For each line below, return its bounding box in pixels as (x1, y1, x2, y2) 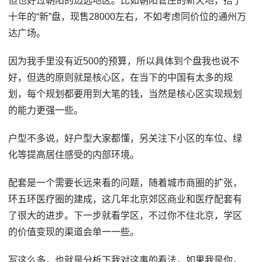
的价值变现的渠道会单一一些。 (8, 226, 140, 237)
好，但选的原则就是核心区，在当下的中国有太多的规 (8, 72, 233, 82)
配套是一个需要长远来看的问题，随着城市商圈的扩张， (8, 177, 243, 188)
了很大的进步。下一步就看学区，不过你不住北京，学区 (8, 210, 243, 220)
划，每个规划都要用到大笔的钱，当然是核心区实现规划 (8, 88, 243, 99)
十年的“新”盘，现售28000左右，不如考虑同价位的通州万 (8, 11, 247, 22)
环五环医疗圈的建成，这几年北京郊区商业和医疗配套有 (8, 194, 243, 204)
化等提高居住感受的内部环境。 (8, 149, 140, 160)
